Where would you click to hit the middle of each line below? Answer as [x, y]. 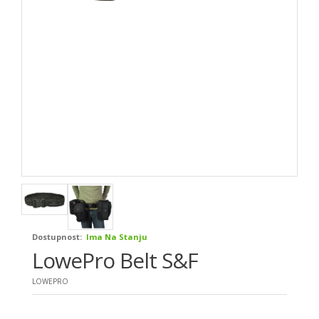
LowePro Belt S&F [115, 260]
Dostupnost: [57, 236]
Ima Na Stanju [116, 236]
